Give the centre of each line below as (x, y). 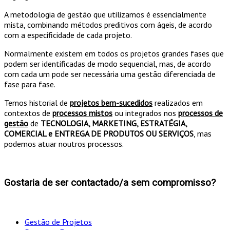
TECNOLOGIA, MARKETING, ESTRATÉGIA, (114, 123)
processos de (200, 113)
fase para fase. (30, 84)
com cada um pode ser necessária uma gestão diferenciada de (110, 74)
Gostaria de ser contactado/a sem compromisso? (110, 183)
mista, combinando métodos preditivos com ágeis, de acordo (108, 25)
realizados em (178, 103)
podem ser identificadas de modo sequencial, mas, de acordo (108, 64)
